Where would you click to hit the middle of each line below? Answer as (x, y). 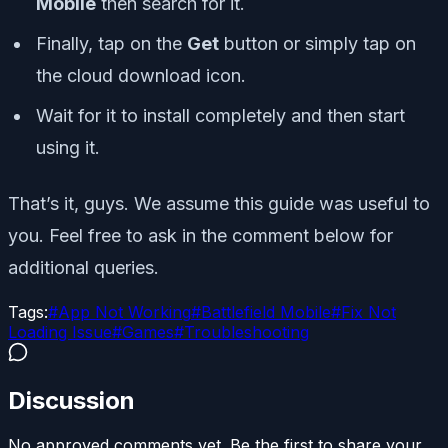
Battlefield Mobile (266, 312)
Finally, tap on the (111, 44)
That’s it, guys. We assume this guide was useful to (219, 204)
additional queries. (83, 268)
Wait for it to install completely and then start (220, 116)
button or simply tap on (317, 44)
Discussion (71, 401)
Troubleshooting (246, 332)
